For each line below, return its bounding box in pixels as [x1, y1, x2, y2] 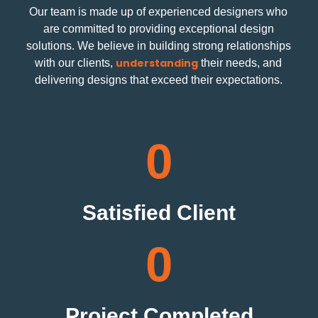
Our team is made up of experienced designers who [29, 6, 287, 18]
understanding [116, 56, 198, 71]
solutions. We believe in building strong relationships [26, 40, 291, 53]
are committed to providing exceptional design [43, 23, 274, 35]
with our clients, [35, 57, 116, 70]
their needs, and [198, 57, 282, 70]
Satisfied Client [82, 201, 236, 225]
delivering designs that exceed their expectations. [34, 74, 283, 87]
